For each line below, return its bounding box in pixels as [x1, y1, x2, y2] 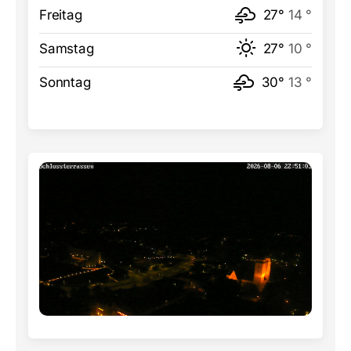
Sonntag [39, 74, 91, 90]
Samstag [39, 41, 94, 56]
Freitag [39, 7, 82, 23]
